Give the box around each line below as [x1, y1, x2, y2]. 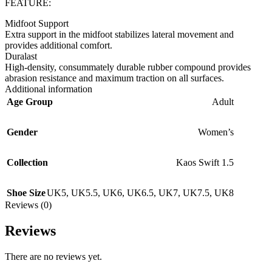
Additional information [5, 84, 92, 95]
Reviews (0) [5, 200, 52, 211]
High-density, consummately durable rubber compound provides [5, 62, 251, 73]
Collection [7, 157, 48, 168]
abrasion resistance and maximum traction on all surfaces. [5, 73, 224, 84]
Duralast [5, 51, 37, 62]
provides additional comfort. [5, 40, 112, 51]
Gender [7, 127, 38, 138]
